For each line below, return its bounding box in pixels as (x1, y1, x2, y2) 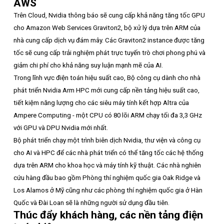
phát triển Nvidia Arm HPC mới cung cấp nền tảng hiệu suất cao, (13, 86, 199, 94)
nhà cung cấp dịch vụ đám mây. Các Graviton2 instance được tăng (13, 36, 204, 44)
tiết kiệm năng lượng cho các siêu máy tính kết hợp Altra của (13, 98, 189, 106)
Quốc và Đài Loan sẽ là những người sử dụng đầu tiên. (13, 198, 169, 206)
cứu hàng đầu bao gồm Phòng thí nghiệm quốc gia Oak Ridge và (13, 173, 200, 181)
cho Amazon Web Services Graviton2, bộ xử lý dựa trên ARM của (13, 23, 200, 31)
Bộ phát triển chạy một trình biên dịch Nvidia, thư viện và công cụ (13, 136, 200, 144)
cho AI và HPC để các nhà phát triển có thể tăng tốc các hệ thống (13, 148, 203, 156)
